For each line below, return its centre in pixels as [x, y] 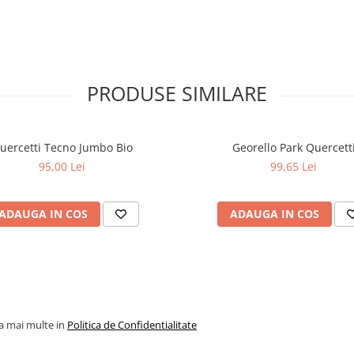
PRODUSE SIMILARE [177, 93]
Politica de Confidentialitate [132, 325]
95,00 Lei [62, 166]
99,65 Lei [294, 166]
